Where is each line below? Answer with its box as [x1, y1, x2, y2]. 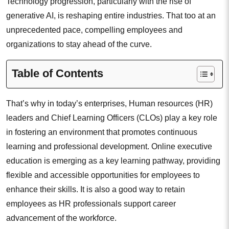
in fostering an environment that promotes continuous [6, 128, 197, 137]
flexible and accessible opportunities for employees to [6, 171, 200, 180]
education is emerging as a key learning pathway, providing [6, 156, 220, 166]
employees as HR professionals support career [6, 199, 176, 209]
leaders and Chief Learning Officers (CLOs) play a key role [6, 113, 217, 123]
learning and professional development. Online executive [6, 142, 212, 151]
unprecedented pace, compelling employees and [6, 26, 182, 35]
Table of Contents [12, 67, 103, 80]
